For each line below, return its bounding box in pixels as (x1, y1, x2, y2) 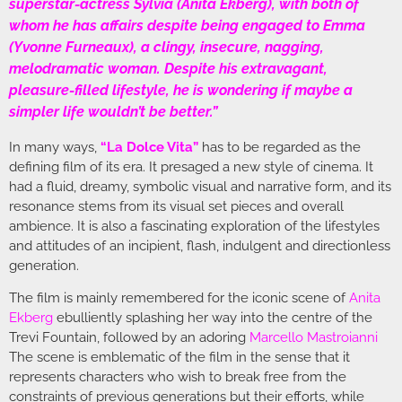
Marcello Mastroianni (249, 329, 378, 346)
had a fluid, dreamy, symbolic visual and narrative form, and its (9, 178, 391, 195)
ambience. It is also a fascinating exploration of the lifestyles (9, 217, 380, 234)
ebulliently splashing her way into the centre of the (53, 310, 372, 327)
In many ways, (9, 138, 100, 155)
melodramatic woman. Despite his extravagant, (9, 59, 328, 77)
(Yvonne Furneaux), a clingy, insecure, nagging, (9, 38, 324, 56)
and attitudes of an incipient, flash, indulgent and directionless (9, 237, 390, 254)
